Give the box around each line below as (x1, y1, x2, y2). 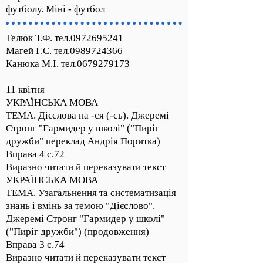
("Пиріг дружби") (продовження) (6, 226, 149, 237)
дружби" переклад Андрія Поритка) (6, 136, 160, 147)
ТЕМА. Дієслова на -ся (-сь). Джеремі (6, 110, 169, 121)
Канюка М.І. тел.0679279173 (6, 58, 130, 69)
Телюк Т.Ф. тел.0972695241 (6, 32, 123, 43)
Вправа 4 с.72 (6, 149, 65, 160)
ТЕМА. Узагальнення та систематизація (6, 187, 176, 198)
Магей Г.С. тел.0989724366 (6, 45, 123, 56)
